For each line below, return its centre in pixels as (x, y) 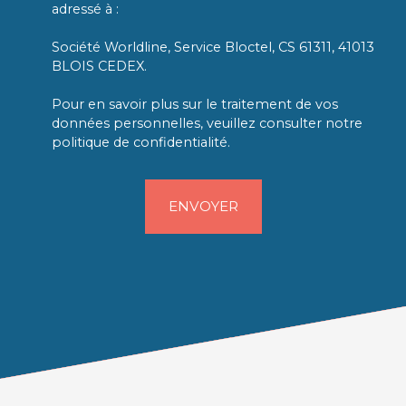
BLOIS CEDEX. (99, 66)
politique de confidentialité (140, 142)
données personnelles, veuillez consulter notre (207, 123)
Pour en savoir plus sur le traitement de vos (195, 104)
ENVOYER (203, 206)
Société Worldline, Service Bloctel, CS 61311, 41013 (213, 47)
